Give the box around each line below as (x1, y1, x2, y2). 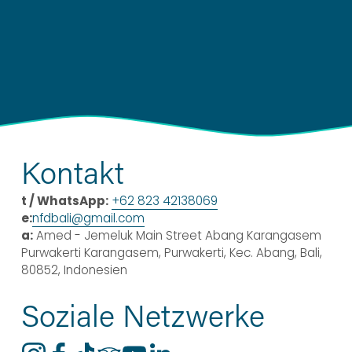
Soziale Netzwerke (20, 295, 265, 335)
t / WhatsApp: (20, 192, 108, 210)
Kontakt (20, 152, 124, 192)
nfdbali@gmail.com (31, 210, 145, 227)
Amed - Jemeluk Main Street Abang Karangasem (32, 227, 321, 244)
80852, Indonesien (20, 262, 127, 279)
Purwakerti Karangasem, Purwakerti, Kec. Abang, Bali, (20, 244, 322, 262)
